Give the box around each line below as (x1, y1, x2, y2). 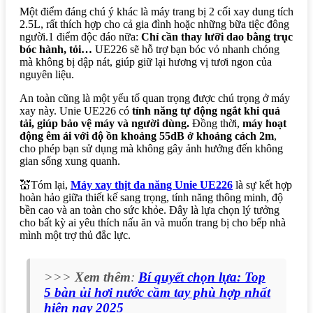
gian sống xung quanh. (20, 154, 120, 167)
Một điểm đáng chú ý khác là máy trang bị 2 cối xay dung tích (20, 5, 293, 17)
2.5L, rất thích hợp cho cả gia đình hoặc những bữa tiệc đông (20, 17, 289, 30)
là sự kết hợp (233, 178, 292, 191)
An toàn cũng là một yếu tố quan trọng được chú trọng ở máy (20, 92, 290, 104)
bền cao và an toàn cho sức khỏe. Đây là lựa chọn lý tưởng (20, 203, 279, 216)
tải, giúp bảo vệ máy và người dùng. (20, 117, 189, 129)
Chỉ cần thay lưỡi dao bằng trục (141, 30, 293, 43)
